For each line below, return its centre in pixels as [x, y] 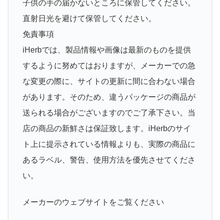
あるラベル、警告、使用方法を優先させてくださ [109, 160]
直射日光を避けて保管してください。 [89, 18]
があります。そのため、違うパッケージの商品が [109, 97]
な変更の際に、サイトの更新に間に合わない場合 [109, 81]
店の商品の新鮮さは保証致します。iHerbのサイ [107, 128]
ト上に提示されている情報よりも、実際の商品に [109, 144]
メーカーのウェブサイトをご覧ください [93, 202]
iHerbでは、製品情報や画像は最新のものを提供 [107, 50]
